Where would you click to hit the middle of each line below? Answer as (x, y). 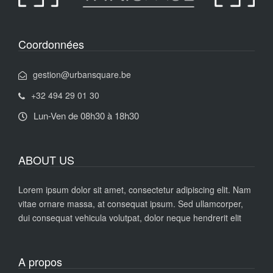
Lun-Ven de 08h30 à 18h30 (86, 115)
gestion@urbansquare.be (82, 74)
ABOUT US (46, 159)
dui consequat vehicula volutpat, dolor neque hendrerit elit (130, 217)
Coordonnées (51, 44)
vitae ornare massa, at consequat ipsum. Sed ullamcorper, (131, 203)
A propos (40, 261)
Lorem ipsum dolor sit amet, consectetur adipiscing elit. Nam (135, 189)
